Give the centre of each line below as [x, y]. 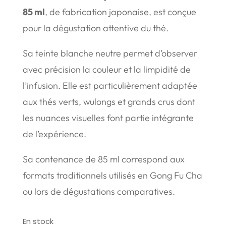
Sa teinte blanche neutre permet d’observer [110, 53]
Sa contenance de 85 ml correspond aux [103, 159]
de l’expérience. [54, 134]
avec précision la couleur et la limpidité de [106, 70]
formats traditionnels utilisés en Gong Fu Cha [112, 176]
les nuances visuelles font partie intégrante [108, 118]
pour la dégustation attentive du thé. [95, 28]
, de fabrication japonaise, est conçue [120, 12]
